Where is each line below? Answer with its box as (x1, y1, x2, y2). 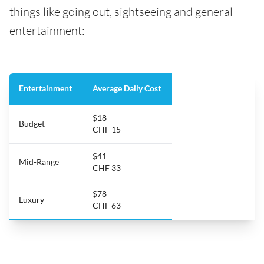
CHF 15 (93, 124, 121, 135)
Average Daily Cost (93, 83, 163, 94)
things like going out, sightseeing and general (9, 4, 233, 19)
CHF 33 (93, 163, 121, 173)
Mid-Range (19, 157, 59, 167)
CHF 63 (93, 200, 121, 211)
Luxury (19, 194, 44, 205)
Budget (19, 118, 45, 129)
